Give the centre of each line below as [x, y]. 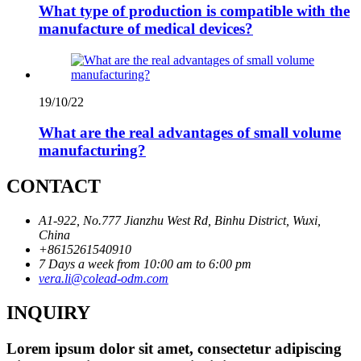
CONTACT [54, 187]
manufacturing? [92, 151]
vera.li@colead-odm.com [104, 279]
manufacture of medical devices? [146, 28]
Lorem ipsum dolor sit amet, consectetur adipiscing [174, 349]
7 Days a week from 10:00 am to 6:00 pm [145, 264]
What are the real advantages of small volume [190, 133]
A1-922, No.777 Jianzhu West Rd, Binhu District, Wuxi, [180, 221]
